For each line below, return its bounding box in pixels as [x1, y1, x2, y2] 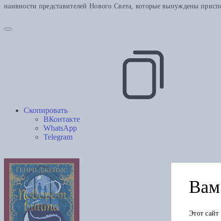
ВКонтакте [43, 115, 80, 124]
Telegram [43, 133, 73, 142]
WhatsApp [43, 124, 77, 133]
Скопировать [24, 106, 68, 115]
